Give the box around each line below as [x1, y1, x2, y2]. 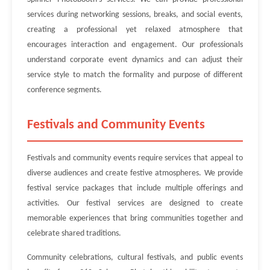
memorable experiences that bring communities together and [27, 214, 243, 223]
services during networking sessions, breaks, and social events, [27, 10, 243, 19]
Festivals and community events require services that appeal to [27, 154, 243, 163]
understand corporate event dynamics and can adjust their [27, 55, 243, 64]
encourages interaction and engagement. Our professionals [27, 40, 243, 49]
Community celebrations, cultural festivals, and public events [27, 253, 243, 262]
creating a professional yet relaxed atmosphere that [27, 25, 243, 34]
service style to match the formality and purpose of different [27, 71, 243, 80]
